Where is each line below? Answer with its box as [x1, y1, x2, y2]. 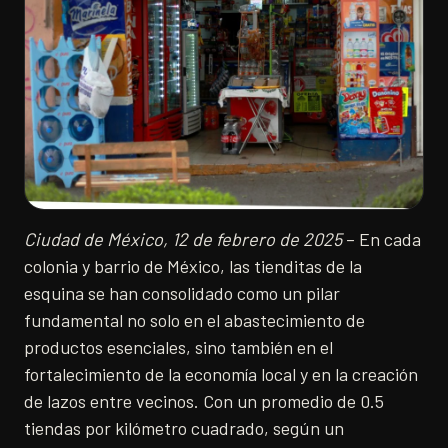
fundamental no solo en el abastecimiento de [24, 309, 365, 332]
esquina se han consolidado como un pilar [24, 282, 340, 305]
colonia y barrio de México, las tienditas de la [24, 255, 362, 278]
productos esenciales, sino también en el [24, 336, 333, 359]
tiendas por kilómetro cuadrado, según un [24, 417, 344, 440]
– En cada [342, 228, 421, 251]
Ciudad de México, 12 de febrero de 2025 [24, 228, 342, 251]
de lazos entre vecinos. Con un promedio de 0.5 [24, 390, 384, 413]
